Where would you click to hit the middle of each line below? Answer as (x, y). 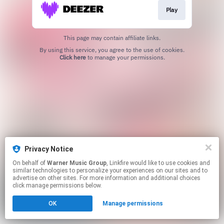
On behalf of (30, 163)
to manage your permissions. (125, 57)
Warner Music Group (77, 163)
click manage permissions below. (57, 185)
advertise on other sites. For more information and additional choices (106, 178)
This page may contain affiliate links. (112, 37)
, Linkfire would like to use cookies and (118, 163)
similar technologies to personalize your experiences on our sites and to (110, 170)
